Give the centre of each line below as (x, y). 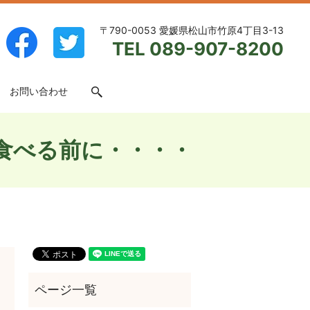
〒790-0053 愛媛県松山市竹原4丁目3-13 (191, 30)
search (112, 91)
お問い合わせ (38, 91)
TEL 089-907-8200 (198, 49)
